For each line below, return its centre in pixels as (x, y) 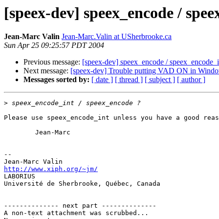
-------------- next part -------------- (80, 206)
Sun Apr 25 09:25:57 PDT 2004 (54, 45)
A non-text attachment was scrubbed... (76, 213)
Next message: (47, 71)
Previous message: (53, 62)
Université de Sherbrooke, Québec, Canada (82, 184)
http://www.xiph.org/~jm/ (51, 169)
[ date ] (102, 80)
